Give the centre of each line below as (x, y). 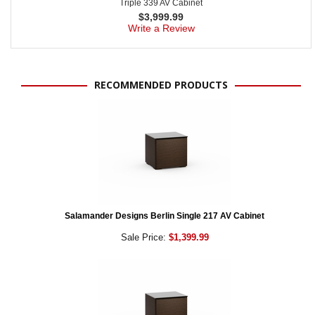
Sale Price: (144, 238)
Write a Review (161, 28)
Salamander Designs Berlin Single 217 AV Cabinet (165, 216)
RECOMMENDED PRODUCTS (161, 85)
